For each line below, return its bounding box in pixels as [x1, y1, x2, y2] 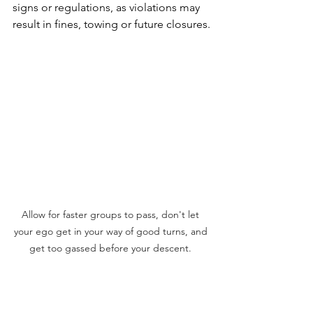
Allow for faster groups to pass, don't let [22, 208, 202, 221]
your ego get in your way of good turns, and [13, 225, 210, 238]
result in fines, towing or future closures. [13, 17, 210, 31]
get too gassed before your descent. [29, 242, 194, 255]
